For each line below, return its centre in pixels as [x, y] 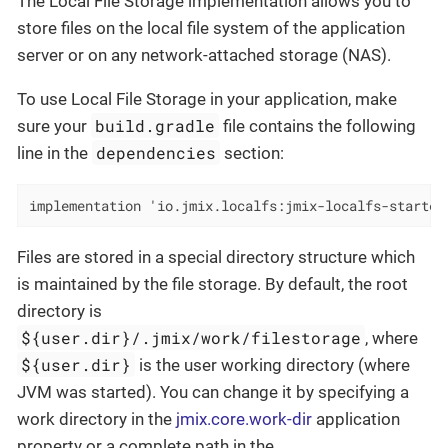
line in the [54, 152]
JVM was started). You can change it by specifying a [213, 392]
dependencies [156, 152]
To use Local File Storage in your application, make [207, 98]
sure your [54, 125]
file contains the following [318, 125]
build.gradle [155, 125]
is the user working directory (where [273, 365]
